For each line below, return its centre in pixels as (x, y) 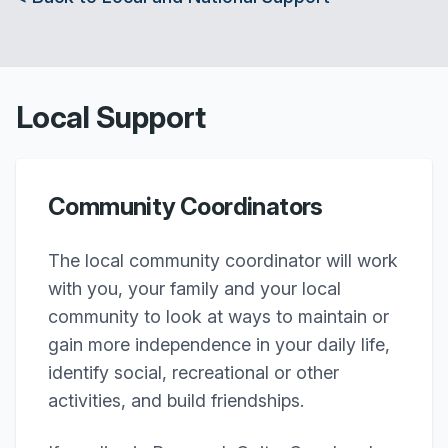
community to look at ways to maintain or (218, 316)
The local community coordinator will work (223, 260)
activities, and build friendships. (176, 400)
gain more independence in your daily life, (219, 344)
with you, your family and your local (194, 288)
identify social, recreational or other (193, 372)
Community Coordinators (185, 206)
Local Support (111, 117)
